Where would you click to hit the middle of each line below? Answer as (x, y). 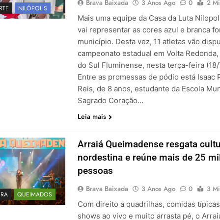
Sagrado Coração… (110, 101)
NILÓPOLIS (32, 9)
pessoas (95, 171)
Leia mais (92, 117)
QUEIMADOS (34, 195)
